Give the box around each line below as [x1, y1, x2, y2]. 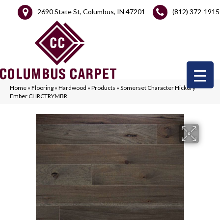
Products [91, 84, 115, 91]
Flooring [31, 84, 54, 91]
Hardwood [58, 84, 86, 91]
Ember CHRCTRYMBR [10, 92, 67, 100]
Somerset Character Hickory [120, 84, 195, 91]
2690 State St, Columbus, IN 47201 [37, 7, 145, 16]
